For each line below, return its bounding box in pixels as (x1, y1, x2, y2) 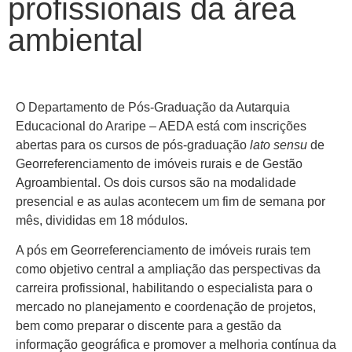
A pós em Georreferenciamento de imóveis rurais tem (16, 244, 310, 258)
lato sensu (250, 137, 307, 152)
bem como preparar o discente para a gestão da (16, 319, 281, 333)
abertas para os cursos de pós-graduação (16, 137, 250, 152)
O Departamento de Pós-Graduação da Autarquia (16, 100, 290, 114)
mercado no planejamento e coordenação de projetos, (16, 300, 316, 314)
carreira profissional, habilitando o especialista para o (16, 281, 313, 295)
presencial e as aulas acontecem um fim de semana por (16, 194, 325, 208)
